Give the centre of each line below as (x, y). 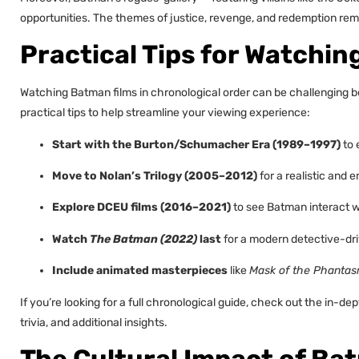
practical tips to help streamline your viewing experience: (165, 113)
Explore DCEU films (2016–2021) (141, 208)
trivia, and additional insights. (94, 322)
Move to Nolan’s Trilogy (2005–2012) (155, 175)
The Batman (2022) (143, 239)
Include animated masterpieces (140, 271)
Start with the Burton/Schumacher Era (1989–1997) (196, 144)
